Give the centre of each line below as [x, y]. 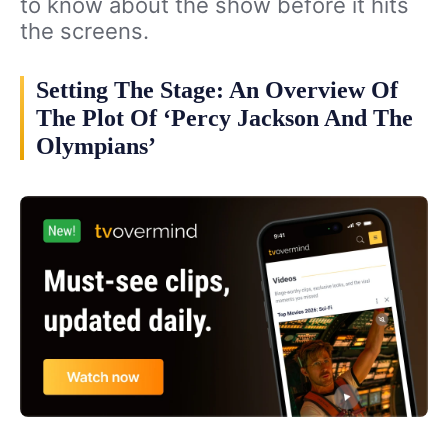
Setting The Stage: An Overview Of [217, 90]
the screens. [84, 31]
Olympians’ [96, 146]
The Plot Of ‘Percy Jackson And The [224, 118]
